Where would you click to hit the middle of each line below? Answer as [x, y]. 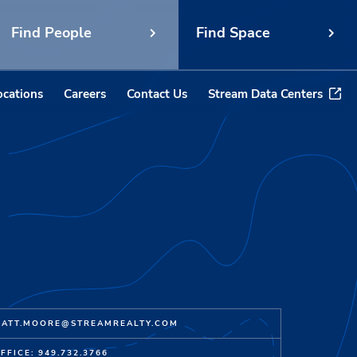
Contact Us [157, 94]
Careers [85, 94]
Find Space [233, 32]
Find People [51, 32]
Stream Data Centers [265, 94]
